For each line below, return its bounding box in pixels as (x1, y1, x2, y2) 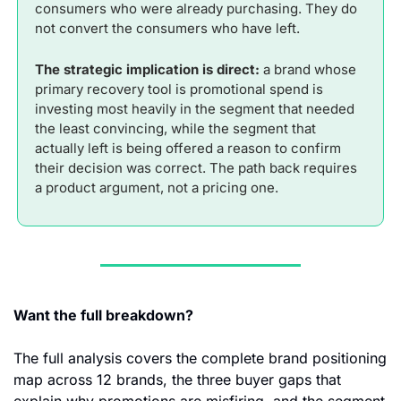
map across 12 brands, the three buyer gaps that (13, 371, 341, 389)
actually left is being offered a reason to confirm (35, 140, 341, 158)
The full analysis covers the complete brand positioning (13, 349, 387, 368)
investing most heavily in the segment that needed (35, 100, 354, 118)
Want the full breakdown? (13, 306, 197, 325)
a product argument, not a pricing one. (35, 179, 278, 197)
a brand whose (260, 61, 356, 79)
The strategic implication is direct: (35, 61, 260, 79)
